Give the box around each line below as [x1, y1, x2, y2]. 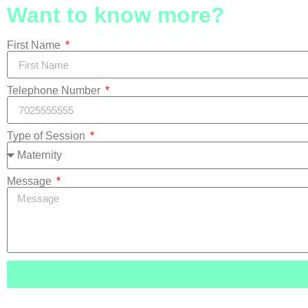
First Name [7, 39, 63, 52]
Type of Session [7, 130, 88, 142]
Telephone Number [7, 85, 103, 97]
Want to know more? [7, 3, 225, 28]
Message [7, 175, 54, 188]
